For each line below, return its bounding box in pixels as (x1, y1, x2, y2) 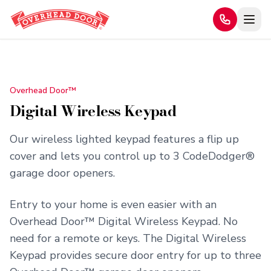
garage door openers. (10, 166, 115, 180)
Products (34, 58, 68, 70)
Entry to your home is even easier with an (10, 197, 217, 212)
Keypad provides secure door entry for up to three (10, 248, 261, 263)
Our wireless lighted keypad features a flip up (10, 132, 239, 146)
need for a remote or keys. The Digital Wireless (10, 231, 246, 246)
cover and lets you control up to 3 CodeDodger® (10, 149, 255, 163)
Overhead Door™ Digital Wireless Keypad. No (10, 214, 238, 229)
